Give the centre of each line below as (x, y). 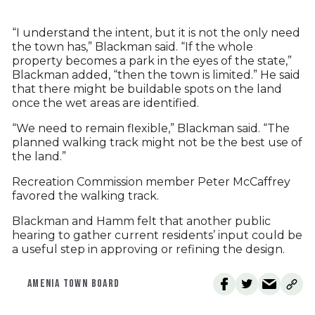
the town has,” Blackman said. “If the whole (132, 47)
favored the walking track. (85, 196)
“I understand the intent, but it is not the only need (156, 33)
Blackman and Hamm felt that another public (141, 221)
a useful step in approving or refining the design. (148, 249)
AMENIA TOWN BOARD (73, 284)
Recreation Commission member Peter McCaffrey (151, 182)
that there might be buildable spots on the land (147, 89)
